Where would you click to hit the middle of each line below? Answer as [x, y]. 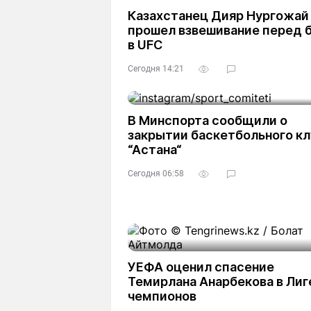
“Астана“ [155, 150]
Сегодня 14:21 [156, 69]
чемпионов [162, 296]
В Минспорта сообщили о [208, 120]
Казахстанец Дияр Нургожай [218, 16]
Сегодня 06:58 [156, 174]
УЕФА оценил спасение [201, 267]
